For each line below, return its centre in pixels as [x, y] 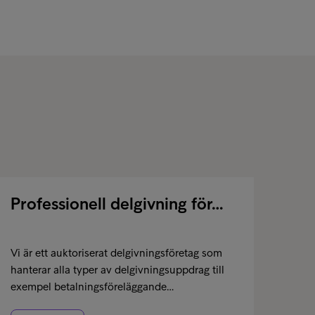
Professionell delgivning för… [117, 204]
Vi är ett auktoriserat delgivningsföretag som [116, 253]
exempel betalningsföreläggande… [92, 287]
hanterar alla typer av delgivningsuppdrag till [117, 270]
